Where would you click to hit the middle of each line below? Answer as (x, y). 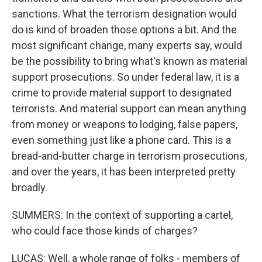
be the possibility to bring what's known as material (130, 61)
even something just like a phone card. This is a (121, 140)
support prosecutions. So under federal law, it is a (125, 77)
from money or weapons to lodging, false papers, (125, 124)
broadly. (30, 187)
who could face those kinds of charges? (105, 231)
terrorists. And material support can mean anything (129, 108)
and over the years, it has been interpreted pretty (124, 172)
